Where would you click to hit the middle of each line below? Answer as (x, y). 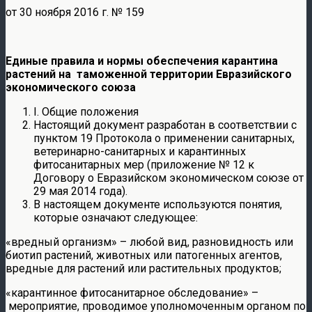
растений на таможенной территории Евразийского (149, 74)
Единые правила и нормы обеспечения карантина (142, 61)
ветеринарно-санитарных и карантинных (140, 151)
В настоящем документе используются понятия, (158, 204)
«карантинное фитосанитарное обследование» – (132, 292)
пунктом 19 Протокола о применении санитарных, (164, 138)
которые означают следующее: (116, 217)
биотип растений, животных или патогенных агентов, (144, 255)
